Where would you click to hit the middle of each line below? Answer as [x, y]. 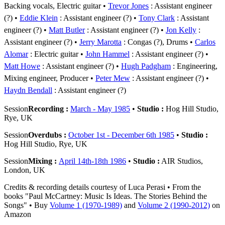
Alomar [16, 54]
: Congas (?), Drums [155, 42]
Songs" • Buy [27, 205]
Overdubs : [48, 135]
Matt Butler [67, 30]
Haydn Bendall [28, 90]
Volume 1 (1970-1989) [86, 205]
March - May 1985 [100, 108]
